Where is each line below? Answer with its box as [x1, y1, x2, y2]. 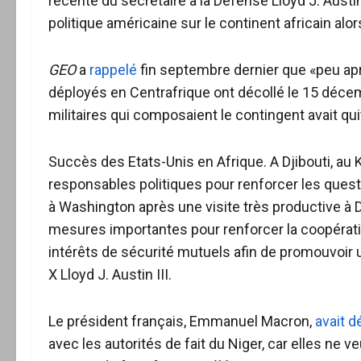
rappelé [89, 61, 137, 78]
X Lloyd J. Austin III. [48, 266, 172, 283]
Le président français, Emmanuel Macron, [48, 313, 315, 330]
